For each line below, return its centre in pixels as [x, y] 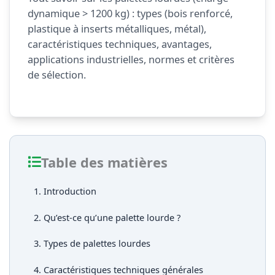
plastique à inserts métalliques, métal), [117, 29]
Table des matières [104, 162]
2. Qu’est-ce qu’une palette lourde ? [107, 217]
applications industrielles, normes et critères [131, 60]
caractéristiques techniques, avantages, [119, 44]
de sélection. [56, 75]
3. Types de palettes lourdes [92, 243]
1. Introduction [65, 191]
